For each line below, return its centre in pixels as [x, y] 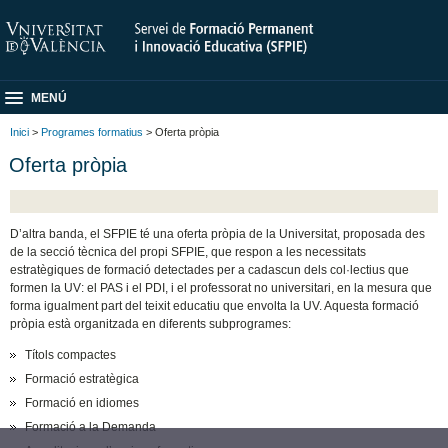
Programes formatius [92, 132]
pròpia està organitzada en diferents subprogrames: [151, 324]
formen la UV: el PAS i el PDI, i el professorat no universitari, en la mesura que [221, 288]
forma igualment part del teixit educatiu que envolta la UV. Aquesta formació [215, 306]
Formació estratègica [82, 379]
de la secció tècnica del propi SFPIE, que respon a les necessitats [188, 252]
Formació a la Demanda [91, 427]
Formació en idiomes [82, 403]
